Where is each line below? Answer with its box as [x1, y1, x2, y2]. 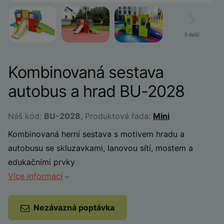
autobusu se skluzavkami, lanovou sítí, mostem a [8, 143, 193, 153]
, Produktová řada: [80, 111, 153, 121]
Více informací [8, 171, 62, 181]
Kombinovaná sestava [8, 62, 163, 82]
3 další [184, 31, 199, 37]
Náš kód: [8, 111, 44, 121]
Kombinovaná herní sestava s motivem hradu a [8, 129, 184, 139]
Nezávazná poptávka [33, 202, 114, 212]
